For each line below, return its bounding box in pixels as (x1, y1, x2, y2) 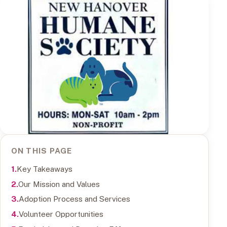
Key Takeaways (16, 164, 72, 173)
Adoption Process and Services (18, 194, 130, 204)
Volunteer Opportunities (18, 209, 103, 219)
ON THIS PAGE (11, 146, 72, 155)
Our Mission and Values (18, 179, 100, 188)
